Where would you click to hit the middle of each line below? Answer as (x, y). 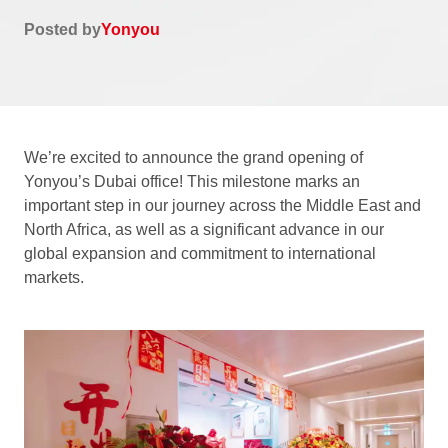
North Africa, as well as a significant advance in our (204, 229)
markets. (54, 277)
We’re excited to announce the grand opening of (193, 157)
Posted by (62, 29)
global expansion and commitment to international (200, 253)
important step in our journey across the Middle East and (222, 205)
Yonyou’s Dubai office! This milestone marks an (192, 181)
